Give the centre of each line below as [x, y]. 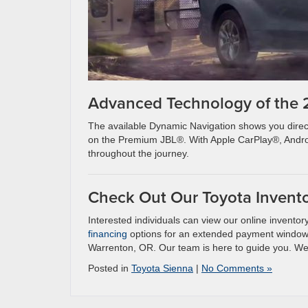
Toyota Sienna [162, 268]
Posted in [110, 268]
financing [108, 233]
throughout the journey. [141, 153]
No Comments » [237, 268]
